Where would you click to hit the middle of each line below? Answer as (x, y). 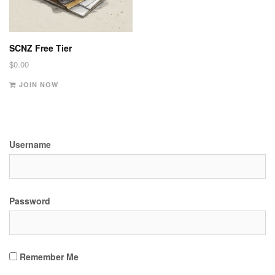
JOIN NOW (39, 85)
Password (30, 200)
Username (30, 145)
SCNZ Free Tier (41, 48)
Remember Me (48, 257)
